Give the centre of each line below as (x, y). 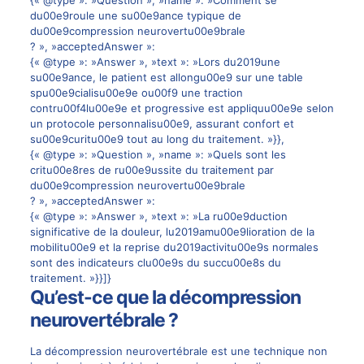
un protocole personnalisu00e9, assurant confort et (162, 124)
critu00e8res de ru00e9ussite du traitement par (152, 170)
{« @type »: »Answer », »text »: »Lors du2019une (155, 62)
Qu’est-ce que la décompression (165, 298)
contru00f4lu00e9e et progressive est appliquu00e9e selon (182, 108)
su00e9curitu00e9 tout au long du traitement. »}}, (157, 139)
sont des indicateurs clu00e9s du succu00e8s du (155, 263)
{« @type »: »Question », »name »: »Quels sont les (158, 155)
